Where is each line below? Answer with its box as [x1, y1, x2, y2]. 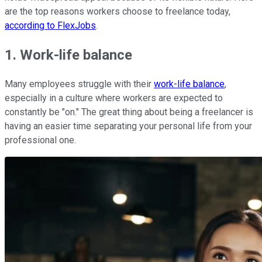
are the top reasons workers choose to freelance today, [5, 5, 230, 17]
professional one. [5, 134, 76, 146]
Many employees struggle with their [5, 78, 154, 89]
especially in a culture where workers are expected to [5, 92, 223, 104]
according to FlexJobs [5, 19, 96, 31]
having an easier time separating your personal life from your [5, 120, 252, 132]
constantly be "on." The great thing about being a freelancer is [5, 106, 253, 118]
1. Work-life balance [5, 46, 132, 63]
